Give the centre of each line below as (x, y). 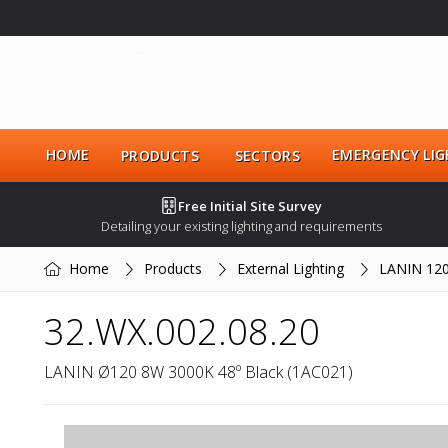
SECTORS (267, 155)
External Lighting (290, 269)
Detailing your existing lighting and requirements (241, 226)
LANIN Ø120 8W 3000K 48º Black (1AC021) (198, 372)
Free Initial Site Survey (249, 205)
